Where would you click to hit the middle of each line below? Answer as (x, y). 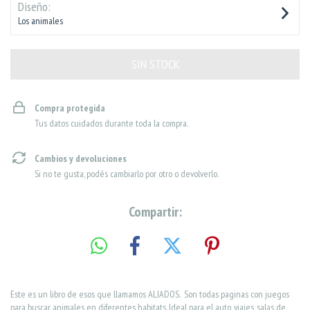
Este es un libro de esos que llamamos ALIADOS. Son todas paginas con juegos (150, 294)
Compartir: (155, 212)
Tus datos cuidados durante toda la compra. (111, 123)
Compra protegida (70, 108)
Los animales (40, 21)
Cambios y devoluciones (81, 158)
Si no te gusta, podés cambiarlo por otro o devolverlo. (127, 174)
